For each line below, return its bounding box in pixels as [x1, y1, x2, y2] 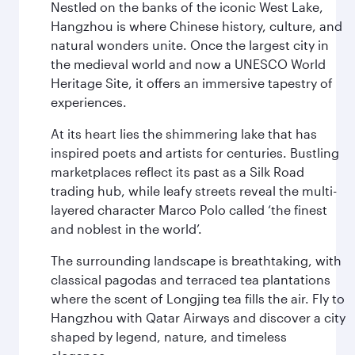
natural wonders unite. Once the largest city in [51, 37, 329, 52]
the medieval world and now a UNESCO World [51, 56, 326, 71]
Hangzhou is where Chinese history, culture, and [51, 18, 342, 33]
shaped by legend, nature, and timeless [51, 329, 287, 344]
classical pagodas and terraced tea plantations [51, 272, 330, 287]
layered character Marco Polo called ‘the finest [51, 202, 327, 217]
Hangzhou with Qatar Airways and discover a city [51, 310, 345, 325]
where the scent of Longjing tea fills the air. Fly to [51, 291, 345, 306]
